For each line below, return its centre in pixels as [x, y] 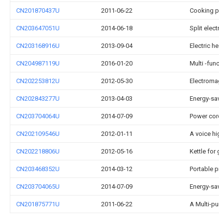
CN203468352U [38, 169]
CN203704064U [38, 116]
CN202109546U [38, 134]
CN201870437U [38, 11]
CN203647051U [38, 28]
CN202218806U [38, 151]
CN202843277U [38, 99]
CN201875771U [38, 204]
